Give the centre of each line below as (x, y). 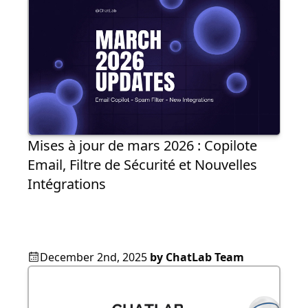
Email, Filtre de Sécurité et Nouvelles (142, 164)
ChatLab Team (205, 257)
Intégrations (67, 184)
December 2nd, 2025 (93, 257)
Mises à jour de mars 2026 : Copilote (142, 145)
